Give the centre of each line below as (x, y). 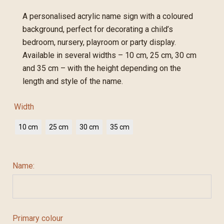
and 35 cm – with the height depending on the (102, 68)
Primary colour (38, 218)
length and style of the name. (73, 81)
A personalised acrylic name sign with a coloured (108, 16)
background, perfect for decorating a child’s (98, 29)
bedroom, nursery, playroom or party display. (99, 42)
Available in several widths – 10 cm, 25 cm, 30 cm (109, 55)
